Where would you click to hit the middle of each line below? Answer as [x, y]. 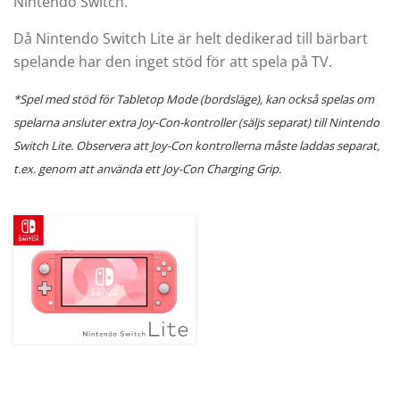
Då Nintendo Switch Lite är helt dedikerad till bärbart [191, 38]
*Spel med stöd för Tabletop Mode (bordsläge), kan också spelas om [194, 99]
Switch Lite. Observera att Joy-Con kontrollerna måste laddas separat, [196, 145]
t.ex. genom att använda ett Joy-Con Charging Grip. [147, 168]
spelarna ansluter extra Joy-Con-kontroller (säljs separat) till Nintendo [196, 122]
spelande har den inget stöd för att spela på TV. [173, 61]
